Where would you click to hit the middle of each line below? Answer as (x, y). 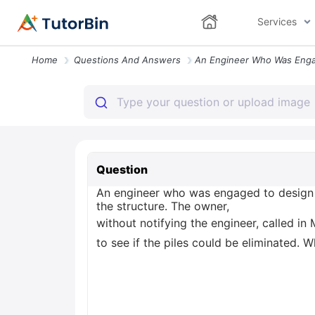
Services (277, 21)
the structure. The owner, (163, 206)
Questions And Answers (127, 60)
